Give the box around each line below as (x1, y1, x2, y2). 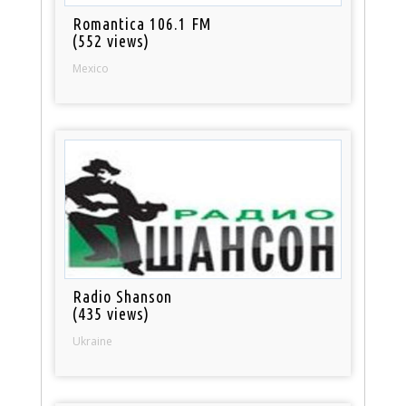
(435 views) (72, 304, 150, 324)
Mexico (72, 61, 110, 77)
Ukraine (72, 333, 113, 350)
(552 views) (72, 32, 150, 51)
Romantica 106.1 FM (72, 14, 213, 34)
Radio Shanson (72, 287, 173, 306)
